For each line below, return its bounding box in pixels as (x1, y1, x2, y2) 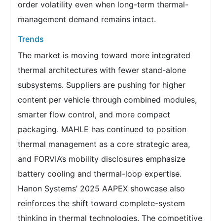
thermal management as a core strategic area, (18, 139, 190, 149)
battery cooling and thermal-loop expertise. (18, 168, 182, 179)
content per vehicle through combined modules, (18, 94, 197, 105)
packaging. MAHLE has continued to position (18, 124, 186, 134)
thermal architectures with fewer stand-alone (18, 65, 186, 75)
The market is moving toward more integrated (18, 50, 190, 60)
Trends (18, 34, 44, 44)
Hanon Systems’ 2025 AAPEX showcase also (18, 183, 185, 193)
